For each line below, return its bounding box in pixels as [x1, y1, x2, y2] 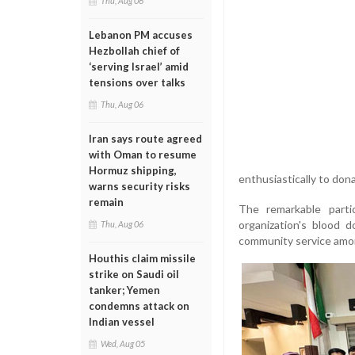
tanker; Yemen [89, 284, 160, 296]
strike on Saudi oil [89, 268, 179, 281]
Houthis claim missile [89, 252, 196, 265]
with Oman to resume [89, 148, 197, 161]
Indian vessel [89, 315, 155, 328]
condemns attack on [89, 300, 189, 312]
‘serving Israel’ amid [89, 60, 189, 73]
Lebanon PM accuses [89, 29, 193, 41]
